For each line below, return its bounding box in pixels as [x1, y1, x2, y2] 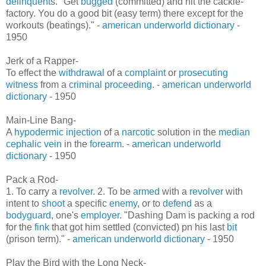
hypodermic [14, 127, 64, 138]
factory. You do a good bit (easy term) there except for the [6, 8, 243, 19]
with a [160, 186, 189, 197]
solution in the [155, 127, 218, 138]
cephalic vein [6, 139, 62, 150]
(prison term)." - [6, 234, 72, 245]
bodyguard [6, 210, 51, 221]
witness [6, 80, 38, 90]
